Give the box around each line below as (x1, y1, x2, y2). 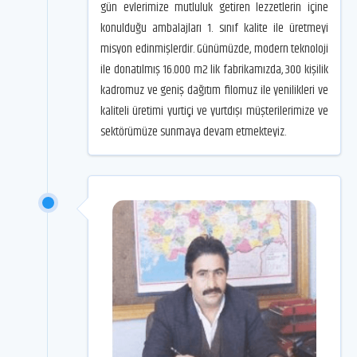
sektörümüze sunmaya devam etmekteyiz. (100, 121, 286, 142)
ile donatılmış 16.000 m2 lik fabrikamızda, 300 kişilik (100, 59, 328, 80)
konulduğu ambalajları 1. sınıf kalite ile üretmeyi (100, 18, 328, 38)
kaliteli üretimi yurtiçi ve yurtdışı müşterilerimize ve (100, 100, 328, 121)
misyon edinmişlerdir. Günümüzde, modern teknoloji (100, 38, 328, 59)
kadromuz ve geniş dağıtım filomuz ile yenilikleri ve (100, 80, 328, 100)
